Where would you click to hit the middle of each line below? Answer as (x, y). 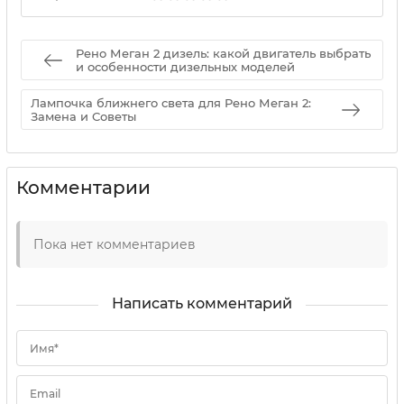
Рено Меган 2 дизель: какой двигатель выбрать (223, 53)
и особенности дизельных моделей (185, 66)
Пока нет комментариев (115, 245)
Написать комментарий (202, 304)
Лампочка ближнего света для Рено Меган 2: (171, 102)
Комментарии (83, 188)
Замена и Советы (83, 116)
